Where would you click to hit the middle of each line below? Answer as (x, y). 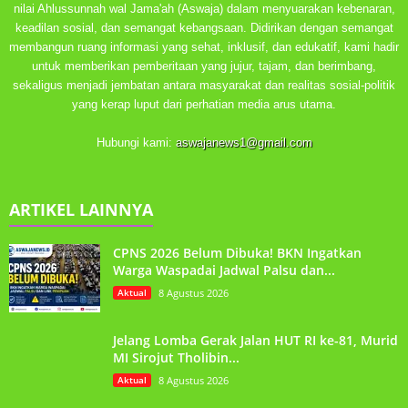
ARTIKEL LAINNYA (81, 210)
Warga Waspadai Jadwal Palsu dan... (224, 270)
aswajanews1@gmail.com (244, 143)
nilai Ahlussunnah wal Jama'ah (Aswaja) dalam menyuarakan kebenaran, (204, 9)
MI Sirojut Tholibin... (176, 358)
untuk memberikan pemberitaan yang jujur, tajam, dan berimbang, (204, 66)
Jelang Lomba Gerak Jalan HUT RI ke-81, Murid (255, 341)
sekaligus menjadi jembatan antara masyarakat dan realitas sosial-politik (204, 86)
